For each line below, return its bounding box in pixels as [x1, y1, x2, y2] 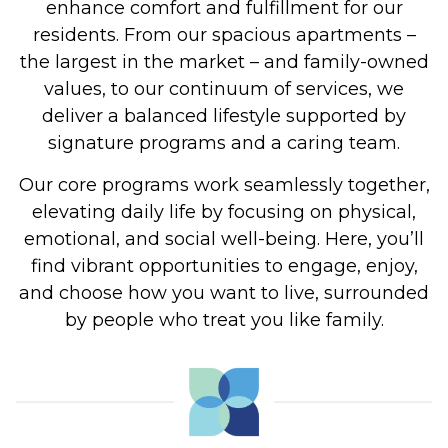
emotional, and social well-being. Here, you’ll [24, 227, 424, 250]
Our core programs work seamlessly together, [18, 173, 430, 196]
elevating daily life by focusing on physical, [32, 200, 416, 223]
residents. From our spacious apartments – [32, 24, 416, 47]
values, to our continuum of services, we [44, 78, 404, 101]
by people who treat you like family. [64, 308, 384, 331]
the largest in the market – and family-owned [19, 51, 429, 74]
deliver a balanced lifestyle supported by [42, 105, 406, 128]
